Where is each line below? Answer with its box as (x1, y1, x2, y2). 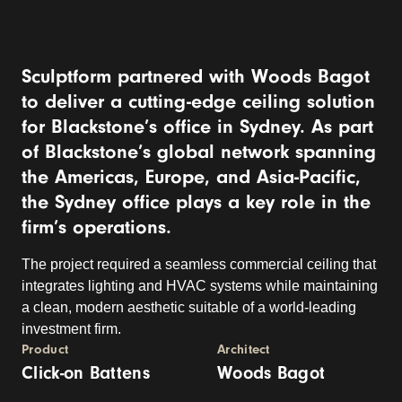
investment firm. (22, 321, 121, 336)
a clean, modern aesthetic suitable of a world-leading (22, 300, 356, 315)
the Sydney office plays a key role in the (22, 190, 371, 214)
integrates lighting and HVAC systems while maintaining (22, 278, 378, 293)
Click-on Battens (22, 363, 150, 383)
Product (22, 342, 69, 357)
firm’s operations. (22, 215, 171, 239)
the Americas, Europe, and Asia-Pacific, (22, 165, 361, 188)
